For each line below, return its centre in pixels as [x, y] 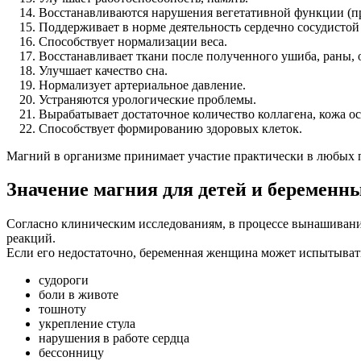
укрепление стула [87, 324]
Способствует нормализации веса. [133, 41]
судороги [64, 280]
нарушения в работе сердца [114, 338]
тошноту [62, 309]
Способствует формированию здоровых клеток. [170, 128]
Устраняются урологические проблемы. [147, 99]
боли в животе [79, 295]
